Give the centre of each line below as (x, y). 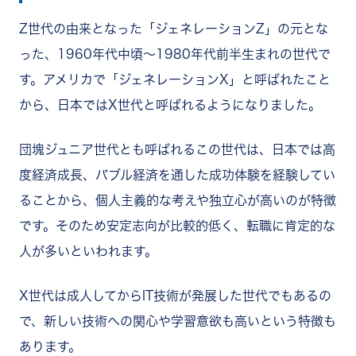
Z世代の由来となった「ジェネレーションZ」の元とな (174, 28)
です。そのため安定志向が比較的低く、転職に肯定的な (177, 225)
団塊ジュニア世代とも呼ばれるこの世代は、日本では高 (177, 149)
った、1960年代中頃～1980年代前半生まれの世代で (175, 54)
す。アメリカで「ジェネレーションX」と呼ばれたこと (175, 79)
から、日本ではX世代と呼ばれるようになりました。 (170, 104)
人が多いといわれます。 (88, 251)
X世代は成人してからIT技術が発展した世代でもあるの (175, 295)
